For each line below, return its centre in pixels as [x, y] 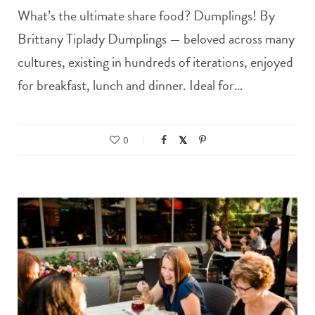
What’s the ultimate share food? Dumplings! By [146, 16]
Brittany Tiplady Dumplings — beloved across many [156, 39]
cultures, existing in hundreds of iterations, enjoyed [155, 62]
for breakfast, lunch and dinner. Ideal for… [130, 85]
